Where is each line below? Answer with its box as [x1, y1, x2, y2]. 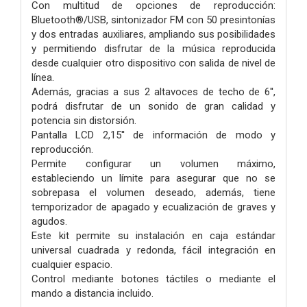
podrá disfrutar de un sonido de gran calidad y [32, 99, 275, 112]
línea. [32, 71, 54, 84]
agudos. [32, 214, 67, 228]
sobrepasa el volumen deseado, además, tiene [32, 186, 275, 199]
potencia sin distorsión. [32, 114, 136, 127]
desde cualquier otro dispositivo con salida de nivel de [32, 56, 275, 69]
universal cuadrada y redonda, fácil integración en [32, 243, 275, 256]
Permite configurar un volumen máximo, [32, 157, 275, 170]
